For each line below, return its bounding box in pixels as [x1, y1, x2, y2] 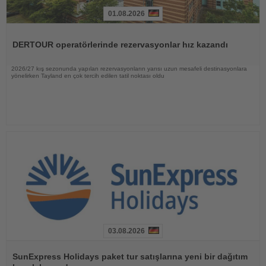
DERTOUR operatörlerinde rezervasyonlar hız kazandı [12, 40, 228, 50]
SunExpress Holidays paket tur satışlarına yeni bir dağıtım [12, 252, 248, 262]
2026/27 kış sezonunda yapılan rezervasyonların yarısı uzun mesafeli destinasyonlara [11, 65, 247, 72]
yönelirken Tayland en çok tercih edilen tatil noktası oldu [11, 72, 164, 80]
